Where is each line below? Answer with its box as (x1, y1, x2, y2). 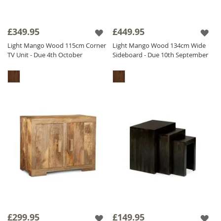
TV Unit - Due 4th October (7, 50, 82, 59)
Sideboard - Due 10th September (112, 50, 209, 59)
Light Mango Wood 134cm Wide (112, 40, 206, 50)
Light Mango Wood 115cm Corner (7, 40, 106, 50)
